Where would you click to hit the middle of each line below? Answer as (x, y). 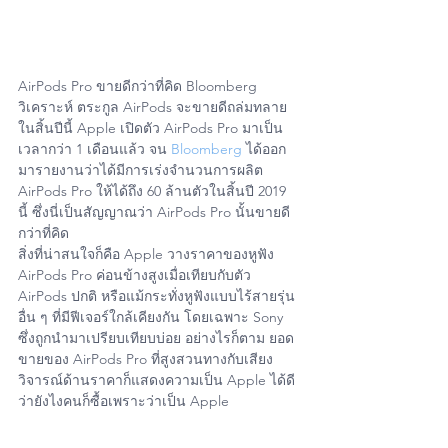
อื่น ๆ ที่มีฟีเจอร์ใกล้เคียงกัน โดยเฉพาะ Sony (152, 317)
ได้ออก (264, 149)
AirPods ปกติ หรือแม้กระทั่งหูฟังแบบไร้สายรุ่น (156, 296)
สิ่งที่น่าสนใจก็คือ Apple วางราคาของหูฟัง (148, 254)
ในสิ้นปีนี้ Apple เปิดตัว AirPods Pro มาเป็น (150, 128)
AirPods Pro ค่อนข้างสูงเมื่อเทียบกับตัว (136, 275)
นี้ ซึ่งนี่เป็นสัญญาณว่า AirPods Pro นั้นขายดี (154, 212)
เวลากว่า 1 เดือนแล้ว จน (94, 149)
